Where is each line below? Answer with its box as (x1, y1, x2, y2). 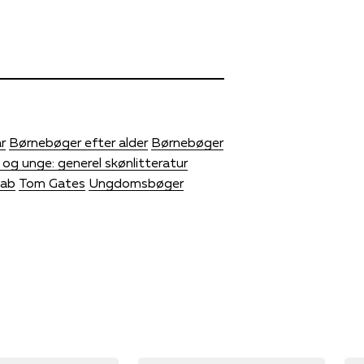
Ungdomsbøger (89, 174, 184, 191)
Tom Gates (19, 174, 85, 191)
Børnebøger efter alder (9, 133, 148, 150)
